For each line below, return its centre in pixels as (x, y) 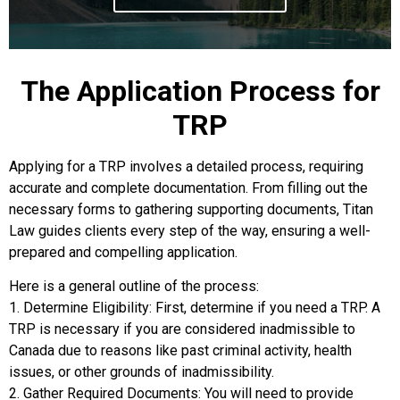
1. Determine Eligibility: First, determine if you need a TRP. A (195, 307)
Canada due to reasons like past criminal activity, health (180, 350)
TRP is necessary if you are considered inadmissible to (182, 329)
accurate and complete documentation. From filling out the (188, 187)
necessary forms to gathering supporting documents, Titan (191, 209)
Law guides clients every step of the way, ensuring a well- (190, 230)
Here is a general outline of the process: (134, 286)
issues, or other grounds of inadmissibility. (142, 371)
